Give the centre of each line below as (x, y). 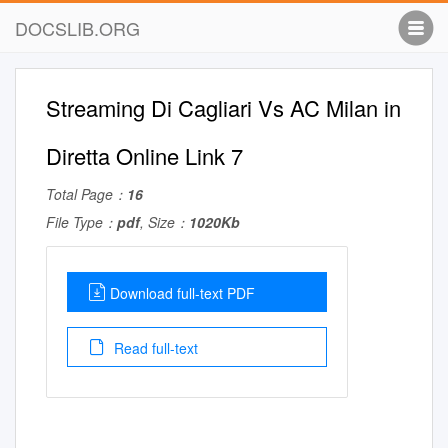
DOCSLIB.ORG (77, 28)
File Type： (81, 222)
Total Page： (86, 194)
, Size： (164, 222)
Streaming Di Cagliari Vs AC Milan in (223, 107)
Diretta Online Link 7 (144, 155)
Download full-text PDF (182, 293)
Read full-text (154, 348)
